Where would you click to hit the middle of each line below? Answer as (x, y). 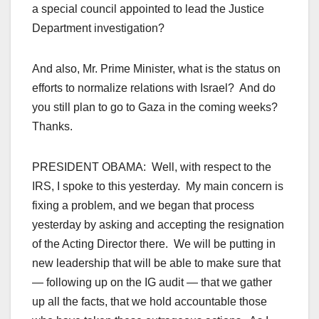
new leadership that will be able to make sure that (156, 263)
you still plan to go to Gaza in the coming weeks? (156, 108)
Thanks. (52, 127)
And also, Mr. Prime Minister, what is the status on (156, 69)
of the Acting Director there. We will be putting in (154, 244)
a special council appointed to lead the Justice (148, 9)
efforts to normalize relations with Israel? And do (154, 88)
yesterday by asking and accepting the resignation (158, 225)
